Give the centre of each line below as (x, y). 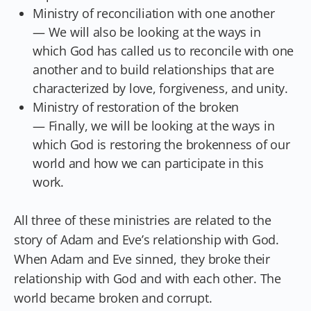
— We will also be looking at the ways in (147, 32)
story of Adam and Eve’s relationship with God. (146, 239)
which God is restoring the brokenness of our (161, 144)
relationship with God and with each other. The (148, 278)
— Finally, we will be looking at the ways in (154, 125)
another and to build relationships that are (153, 69)
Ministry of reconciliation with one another (154, 13)
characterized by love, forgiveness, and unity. (160, 88)
